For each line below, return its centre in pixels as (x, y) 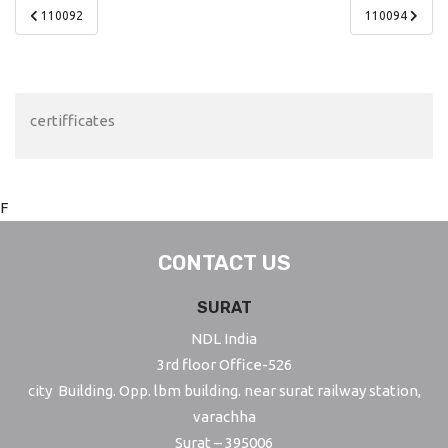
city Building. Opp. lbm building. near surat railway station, (224, 391)
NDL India (224, 339)
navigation (74, 34)
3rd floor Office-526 (224, 365)
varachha (224, 417)
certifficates (72, 121)
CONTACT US (224, 263)
